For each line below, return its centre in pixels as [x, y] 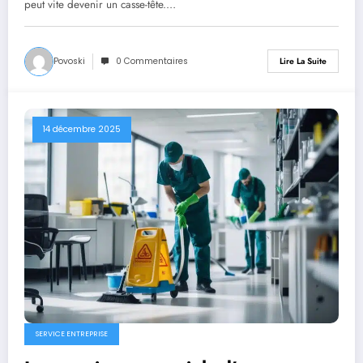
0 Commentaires [152, 61]
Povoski [69, 61]
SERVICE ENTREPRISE [72, 333]
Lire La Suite [303, 62]
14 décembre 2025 [82, 129]
